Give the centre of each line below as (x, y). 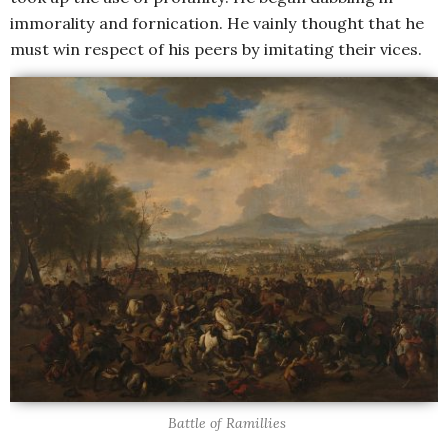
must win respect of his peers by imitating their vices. (216, 49)
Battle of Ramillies (226, 423)
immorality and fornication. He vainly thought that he (217, 23)
